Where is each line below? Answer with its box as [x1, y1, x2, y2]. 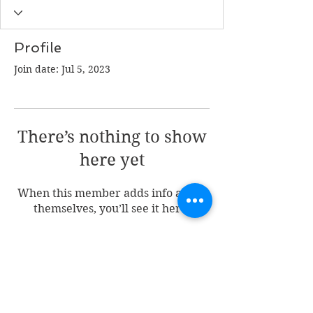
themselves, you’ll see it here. [33, 202, 191, 215]
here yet [79, 150, 145, 170]
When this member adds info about [17, 187, 206, 200]
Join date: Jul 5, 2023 [14, 63, 110, 75]
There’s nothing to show [17, 127, 207, 147]
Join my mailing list [15, 261, 156, 279]
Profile [14, 39, 61, 56]
